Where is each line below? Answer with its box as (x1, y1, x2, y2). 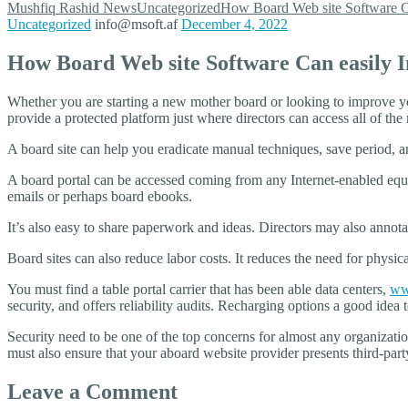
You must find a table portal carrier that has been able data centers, (7, 280, 390, 297)
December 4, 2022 (181, 15, 288, 32)
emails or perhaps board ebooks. (7, 188, 192, 204)
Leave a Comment (7, 379, 178, 403)
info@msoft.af (95, 15, 178, 32)
